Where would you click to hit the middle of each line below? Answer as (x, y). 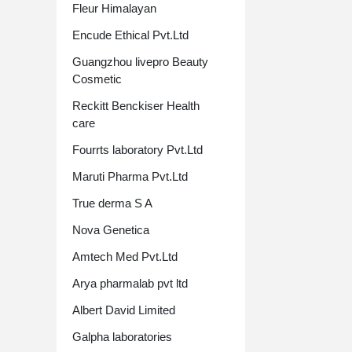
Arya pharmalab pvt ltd (130, 283)
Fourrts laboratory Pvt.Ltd (137, 150)
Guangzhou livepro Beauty (140, 62)
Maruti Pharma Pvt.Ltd (130, 176)
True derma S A (112, 203)
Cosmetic (97, 79)
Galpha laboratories (122, 337)
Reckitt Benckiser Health (136, 106)
